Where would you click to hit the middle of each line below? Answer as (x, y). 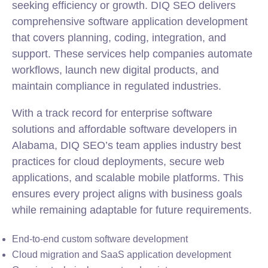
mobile (154, 178)
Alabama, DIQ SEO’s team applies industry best (127, 145)
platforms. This (207, 178)
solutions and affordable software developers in (124, 129)
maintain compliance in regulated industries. (117, 86)
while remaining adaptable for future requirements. (132, 210)
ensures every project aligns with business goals (127, 194)
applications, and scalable (75, 178)
